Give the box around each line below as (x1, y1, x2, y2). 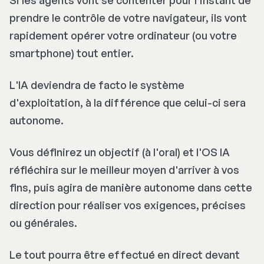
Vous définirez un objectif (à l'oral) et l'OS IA (9, 145, 230, 159)
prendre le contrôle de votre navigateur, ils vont (9, 11, 247, 24)
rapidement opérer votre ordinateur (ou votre (9, 28, 237, 42)
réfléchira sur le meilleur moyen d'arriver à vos (9, 163, 239, 176)
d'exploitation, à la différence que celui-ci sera (9, 95, 246, 109)
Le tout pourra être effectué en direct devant (9, 247, 240, 261)
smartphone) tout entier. (9, 46, 134, 60)
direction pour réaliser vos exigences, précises (9, 198, 246, 212)
